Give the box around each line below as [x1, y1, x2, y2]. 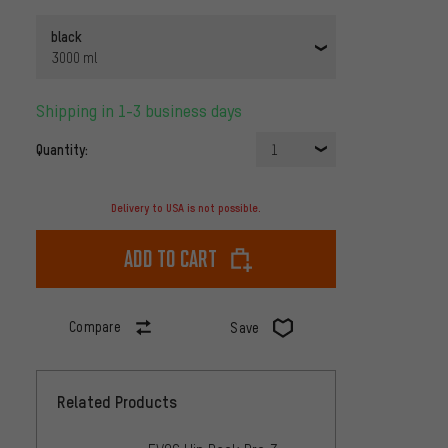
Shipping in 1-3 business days [45, 100, 242, 122]
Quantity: [36, 140, 88, 159]
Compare [68, 318, 122, 336]
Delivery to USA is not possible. [111, 201, 261, 216]
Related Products [57, 391, 177, 413]
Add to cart [123, 244, 217, 274]
